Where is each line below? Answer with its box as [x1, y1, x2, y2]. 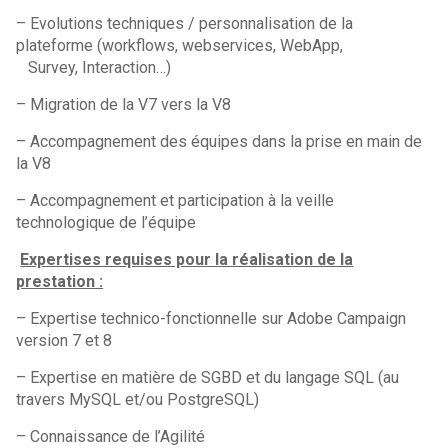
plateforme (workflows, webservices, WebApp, [16, 36, 344, 55]
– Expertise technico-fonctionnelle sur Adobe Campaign [16, 309, 407, 328]
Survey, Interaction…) [16, 58, 172, 77]
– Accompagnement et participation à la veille [16, 191, 335, 210]
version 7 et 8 [16, 331, 113, 350]
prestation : [16, 272, 104, 291]
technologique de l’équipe [16, 213, 197, 232]
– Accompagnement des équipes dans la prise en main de [16, 132, 423, 151]
